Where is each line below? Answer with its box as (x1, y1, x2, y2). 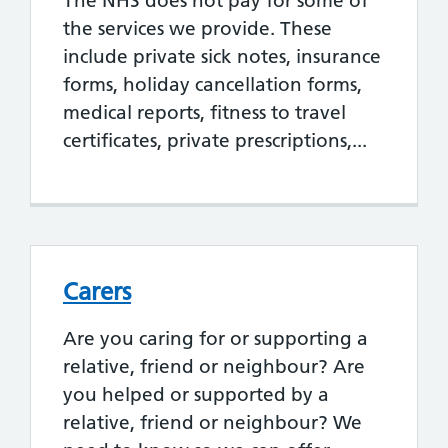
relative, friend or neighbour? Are (63, 355, 365, 378)
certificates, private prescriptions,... (63, 128, 367, 152)
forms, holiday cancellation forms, (63, 72, 362, 96)
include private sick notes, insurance (63, 44, 381, 68)
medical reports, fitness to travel (63, 100, 346, 124)
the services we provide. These (63, 16, 332, 40)
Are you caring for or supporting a (63, 327, 368, 350)
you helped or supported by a (63, 383, 329, 406)
